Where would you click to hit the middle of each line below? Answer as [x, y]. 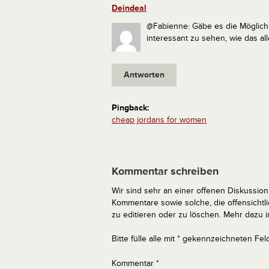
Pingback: [131, 108]
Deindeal [129, 8]
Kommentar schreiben [165, 171]
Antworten [144, 75]
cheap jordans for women [159, 120]
